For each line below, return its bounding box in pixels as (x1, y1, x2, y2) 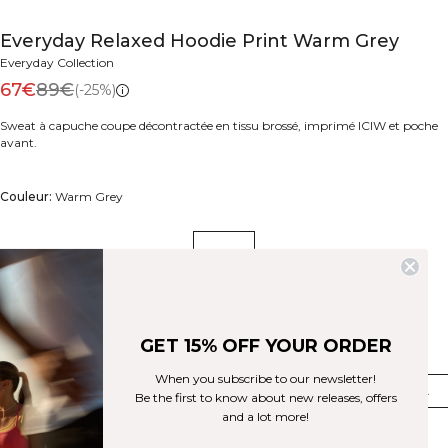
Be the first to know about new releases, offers (134, 389, 397, 405)
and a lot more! (222, 408, 309, 424)
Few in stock (13, 416, 84, 432)
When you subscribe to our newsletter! (155, 370, 376, 386)
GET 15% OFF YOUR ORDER (139, 334, 392, 357)
